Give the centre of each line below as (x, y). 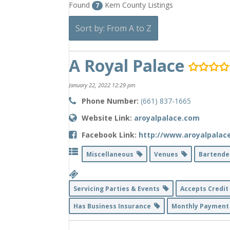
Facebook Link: (109, 135)
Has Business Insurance (114, 206)
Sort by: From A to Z (114, 28)
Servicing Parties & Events (118, 189)
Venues (168, 155)
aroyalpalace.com (167, 118)
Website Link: (107, 118)
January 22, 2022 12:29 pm (102, 85)
